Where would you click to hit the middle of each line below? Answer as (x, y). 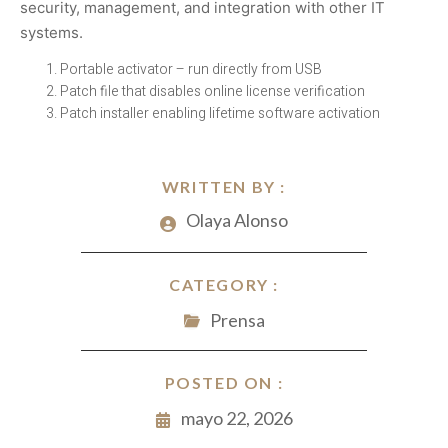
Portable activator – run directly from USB (191, 70)
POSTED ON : (224, 383)
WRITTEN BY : (224, 187)
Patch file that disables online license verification (212, 92)
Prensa (237, 320)
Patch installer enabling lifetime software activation (220, 114)
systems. (51, 33)
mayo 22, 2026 (237, 418)
